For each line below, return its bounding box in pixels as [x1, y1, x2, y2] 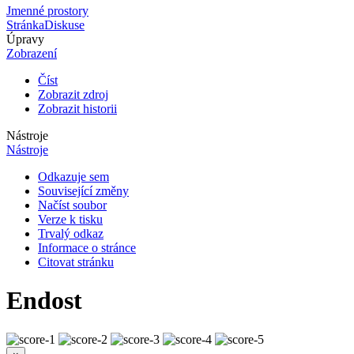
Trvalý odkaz [38, 226, 104, 240]
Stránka [6, 17, 44, 32]
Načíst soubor [38, 198, 107, 212]
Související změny [38, 183, 129, 198]
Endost [6, 286, 82, 315]
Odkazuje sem [38, 169, 109, 183]
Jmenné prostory [6, 3, 88, 17]
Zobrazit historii [38, 101, 117, 115]
